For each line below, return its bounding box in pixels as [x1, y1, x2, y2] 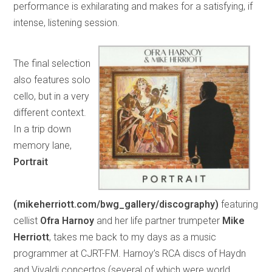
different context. [13, 106, 87, 118]
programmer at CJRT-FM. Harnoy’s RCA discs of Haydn [13, 247, 246, 259]
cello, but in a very [13, 90, 90, 102]
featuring [221, 198, 259, 210]
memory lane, [13, 139, 72, 151]
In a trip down [13, 123, 72, 135]
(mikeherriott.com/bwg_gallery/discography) [13, 198, 222, 210]
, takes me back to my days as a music [49, 231, 217, 243]
